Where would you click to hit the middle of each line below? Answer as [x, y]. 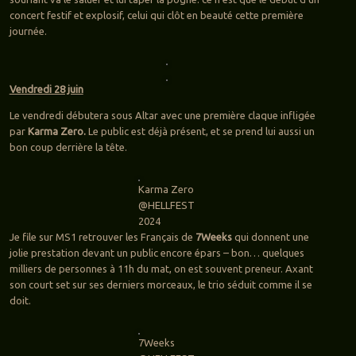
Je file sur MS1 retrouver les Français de [102, 237]
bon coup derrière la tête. [68, 147]
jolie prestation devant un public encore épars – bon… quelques [157, 253]
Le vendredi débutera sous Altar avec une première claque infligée [162, 116]
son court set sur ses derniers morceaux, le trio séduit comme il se [161, 285]
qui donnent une [270, 237]
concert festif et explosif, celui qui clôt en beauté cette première [156, 15]
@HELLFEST [167, 205]
